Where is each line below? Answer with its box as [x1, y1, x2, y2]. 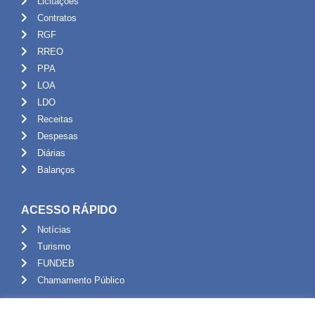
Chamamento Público [37, 274, 124, 285]
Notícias [37, 224, 71, 235]
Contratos [37, 12, 77, 23]
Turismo [37, 240, 70, 252]
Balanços [37, 164, 75, 175]
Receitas [37, 113, 73, 124]
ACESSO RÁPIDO [21, 203, 117, 216]
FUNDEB [37, 257, 75, 269]
